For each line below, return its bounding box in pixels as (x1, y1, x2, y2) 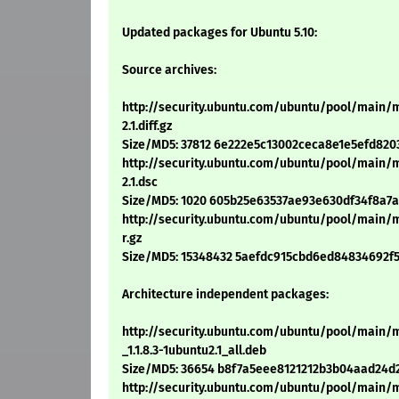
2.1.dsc (122, 175, 158, 191)
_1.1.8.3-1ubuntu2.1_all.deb (122, 343, 266, 359)
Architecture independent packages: (122, 287, 329, 303)
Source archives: (122, 62, 216, 78)
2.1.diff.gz (122, 118, 172, 134)
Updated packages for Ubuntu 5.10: (122, 25, 317, 41)
